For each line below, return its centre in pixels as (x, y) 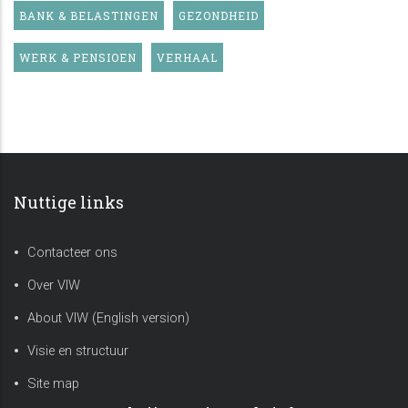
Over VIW (54, 285)
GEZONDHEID (219, 16)
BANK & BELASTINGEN (89, 16)
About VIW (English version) (108, 318)
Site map (53, 383)
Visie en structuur (78, 351)
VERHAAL (187, 58)
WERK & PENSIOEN (78, 58)
